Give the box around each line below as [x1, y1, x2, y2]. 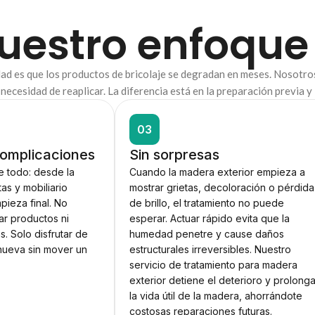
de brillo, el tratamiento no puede [129, 197, 285, 210]
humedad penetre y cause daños [129, 228, 285, 240]
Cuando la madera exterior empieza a [129, 166, 306, 179]
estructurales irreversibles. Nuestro [129, 243, 292, 256]
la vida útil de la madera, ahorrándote [129, 290, 303, 302]
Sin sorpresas [129, 146, 220, 164]
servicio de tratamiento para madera [129, 259, 298, 271]
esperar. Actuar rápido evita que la [129, 212, 290, 225]
